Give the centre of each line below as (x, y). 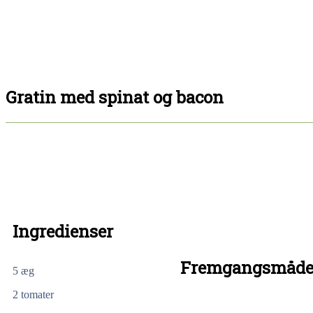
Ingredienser (63, 232)
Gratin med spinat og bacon (115, 97)
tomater (37, 294)
